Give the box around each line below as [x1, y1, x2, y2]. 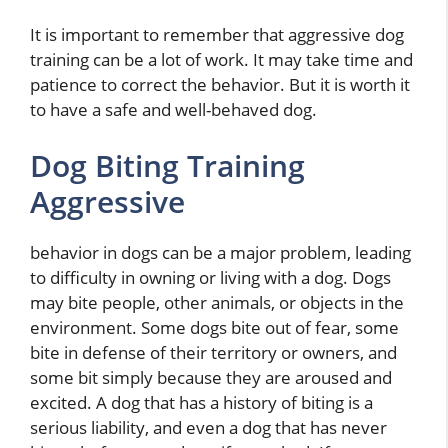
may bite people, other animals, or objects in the [30, 290, 404, 314]
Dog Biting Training [30, 144, 305, 186]
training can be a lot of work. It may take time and [30, 48, 413, 72]
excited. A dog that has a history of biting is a [30, 390, 373, 414]
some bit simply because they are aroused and [30, 365, 392, 389]
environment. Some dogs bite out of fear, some [30, 315, 399, 339]
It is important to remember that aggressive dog [30, 23, 404, 47]
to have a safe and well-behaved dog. [30, 98, 317, 122]
